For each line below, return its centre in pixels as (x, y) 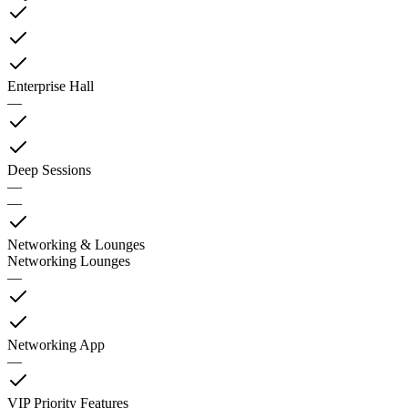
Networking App (56, 345)
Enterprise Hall (51, 87)
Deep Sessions (49, 170)
